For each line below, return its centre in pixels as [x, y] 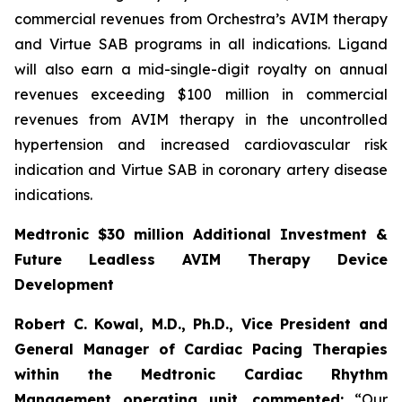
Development [64, 284]
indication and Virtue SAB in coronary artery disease [201, 170]
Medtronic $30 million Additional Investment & [201, 234]
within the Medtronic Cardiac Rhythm [201, 374]
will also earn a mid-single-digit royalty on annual [201, 69]
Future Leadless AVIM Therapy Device [201, 259]
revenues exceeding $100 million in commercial [201, 94]
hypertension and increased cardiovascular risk [201, 144]
